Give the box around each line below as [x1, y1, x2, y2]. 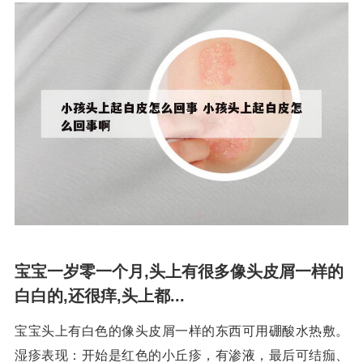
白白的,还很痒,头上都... [15, 286, 185, 305]
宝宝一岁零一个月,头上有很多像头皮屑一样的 [15, 262, 344, 280]
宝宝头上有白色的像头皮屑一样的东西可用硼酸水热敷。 [15, 323, 348, 338]
